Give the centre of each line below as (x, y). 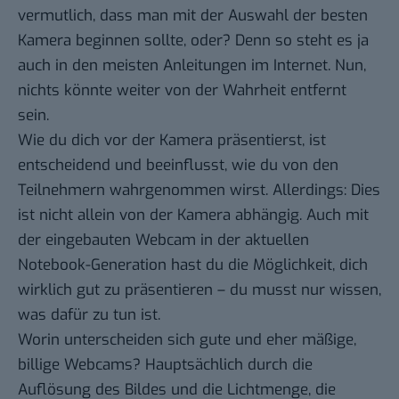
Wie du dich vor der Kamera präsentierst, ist (172, 141)
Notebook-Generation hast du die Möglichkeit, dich (193, 265)
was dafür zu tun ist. (89, 315)
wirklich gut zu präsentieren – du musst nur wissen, (199, 290)
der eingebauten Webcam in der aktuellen (163, 240)
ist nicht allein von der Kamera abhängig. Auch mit (193, 216)
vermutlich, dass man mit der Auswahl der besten (193, 16)
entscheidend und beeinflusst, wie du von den (178, 166)
